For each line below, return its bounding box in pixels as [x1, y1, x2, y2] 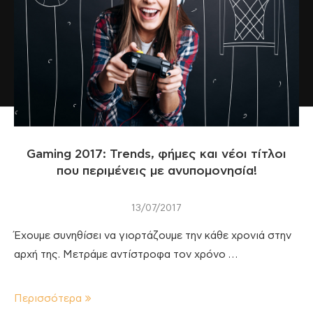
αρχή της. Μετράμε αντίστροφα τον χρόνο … [14, 249, 238, 260]
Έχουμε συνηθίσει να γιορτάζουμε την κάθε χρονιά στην [14, 230, 291, 241]
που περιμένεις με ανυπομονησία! [56, 164, 257, 177]
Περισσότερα [14, 293, 82, 304]
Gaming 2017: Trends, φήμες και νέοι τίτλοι [27, 147, 286, 161]
